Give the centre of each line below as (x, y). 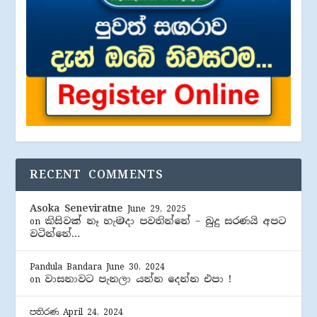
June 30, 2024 (136, 266)
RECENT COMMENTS (97, 174)
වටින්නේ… (55, 233)
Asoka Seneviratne (77, 208)
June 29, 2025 (157, 208)
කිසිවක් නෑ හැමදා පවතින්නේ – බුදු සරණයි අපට (166, 220)
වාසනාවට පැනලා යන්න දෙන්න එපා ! (138, 278)
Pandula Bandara (66, 266)
